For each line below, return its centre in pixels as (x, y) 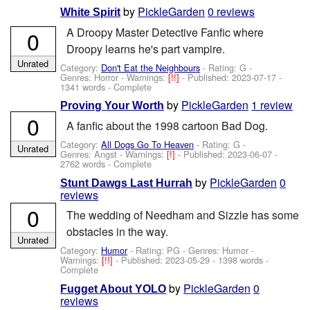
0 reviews (231, 12)
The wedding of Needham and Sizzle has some (182, 215)
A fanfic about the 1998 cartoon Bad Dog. (167, 125)
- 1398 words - (239, 260)
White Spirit (91, 12)
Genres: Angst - (93, 154)
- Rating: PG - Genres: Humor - (191, 250)
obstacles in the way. (117, 231)
